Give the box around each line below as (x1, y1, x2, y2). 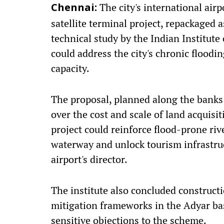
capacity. (51, 61, 89, 75)
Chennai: (51, 2, 97, 14)
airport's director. (51, 152, 127, 166)
